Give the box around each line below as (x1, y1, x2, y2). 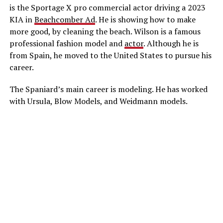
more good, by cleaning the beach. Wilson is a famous (9, 25, 201, 37)
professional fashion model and (9, 37, 124, 49)
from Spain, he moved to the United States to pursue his (9, 49, 212, 61)
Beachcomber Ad (34, 13, 95, 25)
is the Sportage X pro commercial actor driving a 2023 (9, 1, 206, 13)
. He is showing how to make (95, 13, 196, 25)
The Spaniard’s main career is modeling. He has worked (9, 83, 208, 95)
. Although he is (143, 37, 199, 49)
